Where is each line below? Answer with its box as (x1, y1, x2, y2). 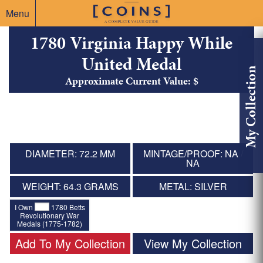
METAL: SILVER (159, 180, 227, 194)
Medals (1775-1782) (17, 218, 83, 228)
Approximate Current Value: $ (65, 73, 198, 89)
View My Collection (144, 234, 242, 252)
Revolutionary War (20, 210, 80, 220)
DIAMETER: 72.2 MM (25, 147, 115, 161)
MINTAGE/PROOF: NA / (143, 147, 243, 161)
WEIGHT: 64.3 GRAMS (22, 180, 119, 194)
